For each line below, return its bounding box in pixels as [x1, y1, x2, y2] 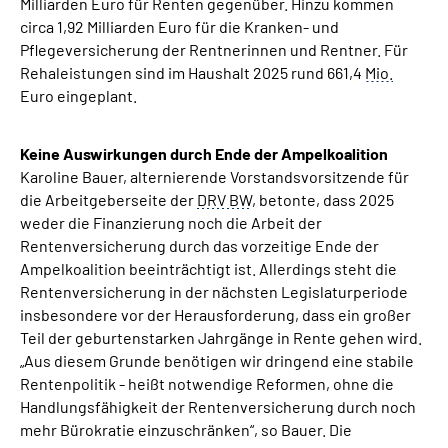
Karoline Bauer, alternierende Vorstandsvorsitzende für [20, 167, 409, 186]
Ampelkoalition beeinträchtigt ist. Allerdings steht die [20, 259, 397, 278]
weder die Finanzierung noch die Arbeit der [20, 213, 322, 232]
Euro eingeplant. [20, 86, 137, 105]
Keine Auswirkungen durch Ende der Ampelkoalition [20, 144, 388, 163]
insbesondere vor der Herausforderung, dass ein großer [20, 305, 411, 324]
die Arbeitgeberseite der [20, 190, 197, 209]
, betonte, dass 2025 [252, 190, 394, 209]
